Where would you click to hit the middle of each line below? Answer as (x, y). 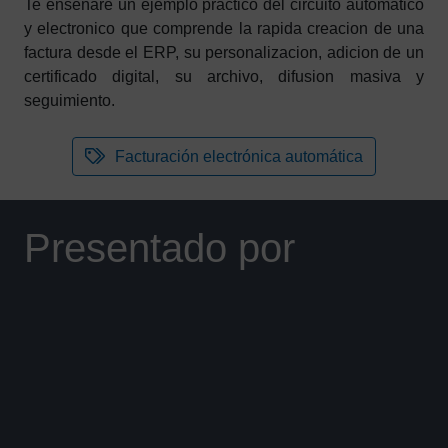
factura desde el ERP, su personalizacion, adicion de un (224, 52)
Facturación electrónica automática (239, 156)
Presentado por (159, 248)
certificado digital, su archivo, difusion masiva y (224, 76)
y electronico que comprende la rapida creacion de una (224, 28)
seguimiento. (69, 100)
